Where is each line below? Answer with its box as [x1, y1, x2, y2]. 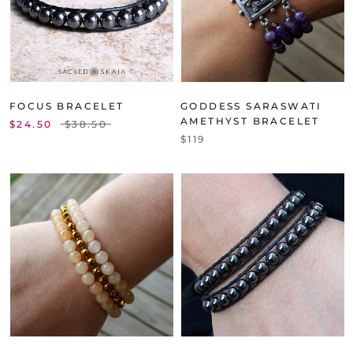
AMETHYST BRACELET [180, 114, 320, 127]
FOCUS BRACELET [9, 99, 124, 112]
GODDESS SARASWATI [180, 99, 322, 112]
